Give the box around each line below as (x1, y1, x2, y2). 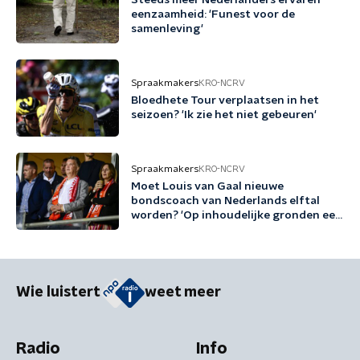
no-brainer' (131, 224, 193, 235)
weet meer (145, 285, 221, 301)
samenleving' (131, 23, 203, 35)
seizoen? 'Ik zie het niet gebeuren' (131, 109, 317, 121)
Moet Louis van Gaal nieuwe (131, 181, 284, 192)
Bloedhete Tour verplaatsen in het (131, 95, 319, 106)
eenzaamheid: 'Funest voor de (131, 9, 295, 20)
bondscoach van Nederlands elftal (131, 195, 320, 207)
